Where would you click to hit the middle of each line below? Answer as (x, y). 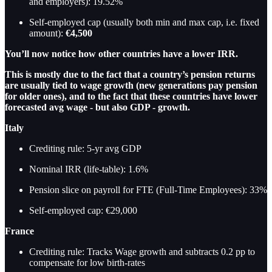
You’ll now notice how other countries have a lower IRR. (121, 54)
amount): (47, 33)
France (19, 231)
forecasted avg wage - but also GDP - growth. (97, 107)
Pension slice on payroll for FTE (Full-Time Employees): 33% (148, 190)
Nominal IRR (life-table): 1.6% (89, 169)
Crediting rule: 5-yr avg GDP (85, 148)
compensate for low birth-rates (87, 263)
